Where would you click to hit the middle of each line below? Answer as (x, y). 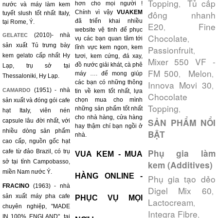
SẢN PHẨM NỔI (182, 123)
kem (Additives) (180, 165)
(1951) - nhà (50, 90)
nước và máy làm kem (36, 5)
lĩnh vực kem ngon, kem (109, 47)
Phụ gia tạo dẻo (182, 179)
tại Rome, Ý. (18, 22)
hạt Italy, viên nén (36, 111)
